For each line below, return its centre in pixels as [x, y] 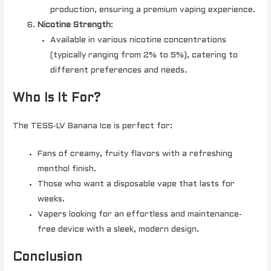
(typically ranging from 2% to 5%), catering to [144, 56]
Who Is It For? [57, 98]
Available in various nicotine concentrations [138, 41]
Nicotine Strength [74, 25]
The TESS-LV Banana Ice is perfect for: [93, 126]
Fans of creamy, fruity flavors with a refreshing [135, 154]
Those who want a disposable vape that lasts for [136, 184]
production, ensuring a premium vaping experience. [152, 10]
